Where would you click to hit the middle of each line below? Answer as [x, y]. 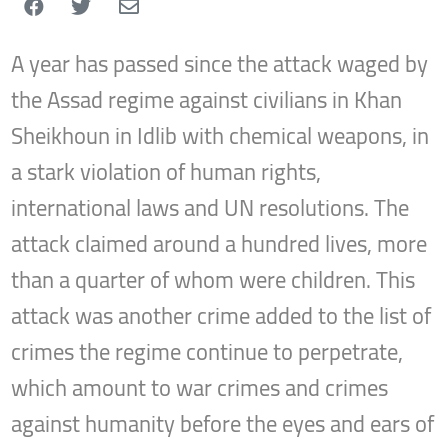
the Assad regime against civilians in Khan [207, 100]
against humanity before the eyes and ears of [223, 424]
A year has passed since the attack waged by [220, 64]
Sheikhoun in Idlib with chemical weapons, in [220, 136]
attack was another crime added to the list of [221, 316]
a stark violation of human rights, [166, 172]
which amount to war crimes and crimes [200, 388]
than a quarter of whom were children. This [213, 280]
